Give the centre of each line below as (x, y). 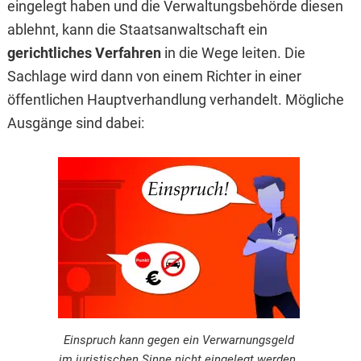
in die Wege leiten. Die (233, 53)
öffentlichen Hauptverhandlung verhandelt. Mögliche (175, 100)
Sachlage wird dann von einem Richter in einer (154, 77)
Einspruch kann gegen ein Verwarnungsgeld (178, 340)
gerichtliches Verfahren (84, 53)
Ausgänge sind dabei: (75, 123)
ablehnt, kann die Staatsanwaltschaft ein (137, 30)
